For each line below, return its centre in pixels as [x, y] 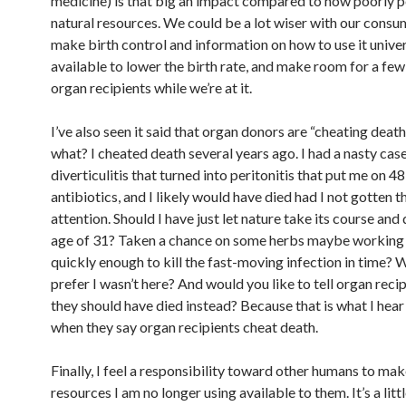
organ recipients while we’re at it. [151, 87]
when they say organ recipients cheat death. [184, 326]
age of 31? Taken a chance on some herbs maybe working [227, 239]
